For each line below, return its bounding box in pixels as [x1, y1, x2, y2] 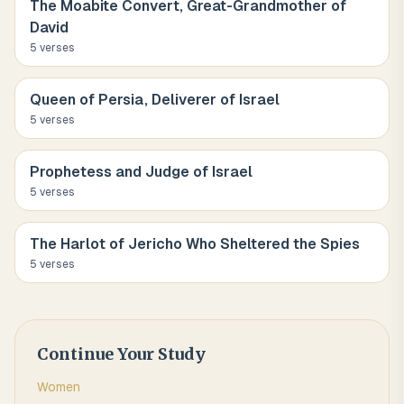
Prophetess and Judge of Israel [30, 163, 252, 180]
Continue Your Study [37, 344, 206, 364]
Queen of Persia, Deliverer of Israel [30, 91, 280, 108]
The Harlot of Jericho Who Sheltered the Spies [30, 235, 360, 252]
